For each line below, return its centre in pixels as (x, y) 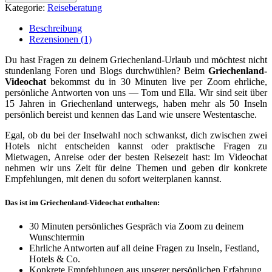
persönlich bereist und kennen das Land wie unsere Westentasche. (131, 114)
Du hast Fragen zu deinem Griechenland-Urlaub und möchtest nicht (136, 59)
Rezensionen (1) (60, 39)
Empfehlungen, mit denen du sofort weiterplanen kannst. (113, 178)
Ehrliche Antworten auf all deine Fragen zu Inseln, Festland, (144, 248)
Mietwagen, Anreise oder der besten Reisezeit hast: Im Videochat (136, 157)
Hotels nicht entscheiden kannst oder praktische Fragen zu (136, 146)
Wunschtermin (57, 237)
